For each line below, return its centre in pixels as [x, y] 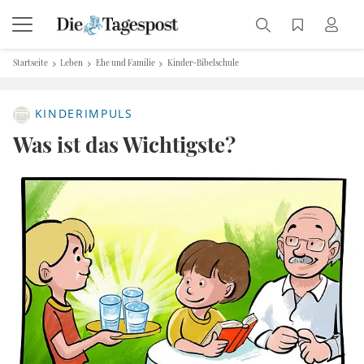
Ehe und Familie [125, 63]
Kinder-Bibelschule [204, 63]
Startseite [30, 63]
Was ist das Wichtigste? [124, 144]
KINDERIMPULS [82, 114]
